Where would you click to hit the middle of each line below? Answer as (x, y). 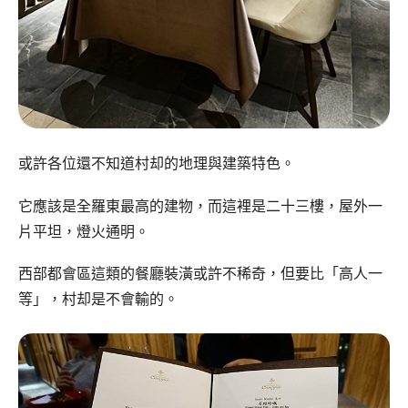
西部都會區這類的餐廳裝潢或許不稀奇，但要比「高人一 (200, 274)
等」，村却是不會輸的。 (98, 300)
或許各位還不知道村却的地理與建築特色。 (157, 163)
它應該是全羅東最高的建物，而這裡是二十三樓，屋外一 (200, 206)
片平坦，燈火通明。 (84, 231)
